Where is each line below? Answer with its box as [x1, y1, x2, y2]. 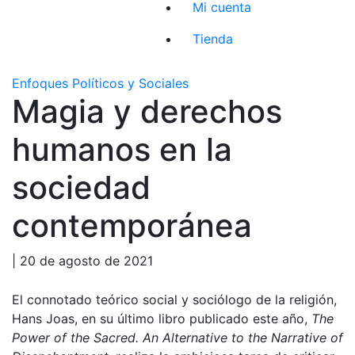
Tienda [193, 30, 234, 47]
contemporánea [12, 205, 252, 245]
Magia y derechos [12, 91, 282, 131]
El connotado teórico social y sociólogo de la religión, [12, 291, 337, 307]
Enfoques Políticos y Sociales [12, 74, 189, 91]
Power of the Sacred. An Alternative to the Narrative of [12, 329, 343, 345]
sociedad [12, 167, 151, 207]
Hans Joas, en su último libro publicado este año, [12, 310, 311, 326]
